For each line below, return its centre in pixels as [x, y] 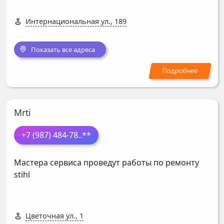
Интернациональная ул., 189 [76, 21]
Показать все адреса [63, 49]
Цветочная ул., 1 [54, 215]
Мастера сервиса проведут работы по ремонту [106, 162]
